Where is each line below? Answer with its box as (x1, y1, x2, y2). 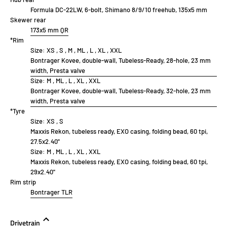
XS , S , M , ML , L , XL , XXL (47, 46, 122, 55)
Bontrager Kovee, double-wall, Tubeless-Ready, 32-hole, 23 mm (30, 87, 211, 95)
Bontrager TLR (30, 188, 72, 197)
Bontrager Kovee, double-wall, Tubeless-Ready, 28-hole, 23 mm (30, 56, 211, 65)
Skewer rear (10, 16, 46, 24)
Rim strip (10, 178, 36, 186)
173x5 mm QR (30, 26, 68, 34)
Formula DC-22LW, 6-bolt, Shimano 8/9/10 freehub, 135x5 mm (30, 6, 207, 14)
